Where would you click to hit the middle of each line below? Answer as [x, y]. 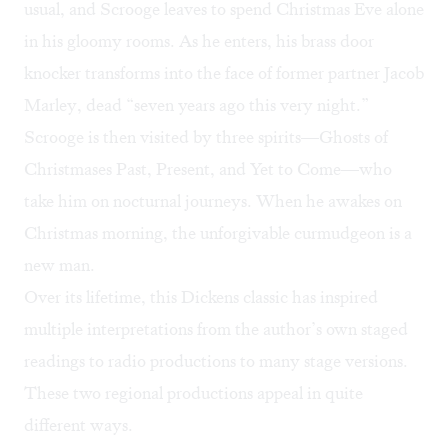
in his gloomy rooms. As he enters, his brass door [199, 41]
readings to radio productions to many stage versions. [216, 361]
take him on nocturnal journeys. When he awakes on [213, 201]
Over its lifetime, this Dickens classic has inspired [201, 297]
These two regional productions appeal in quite [193, 393]
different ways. [78, 425]
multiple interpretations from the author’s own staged [216, 329]
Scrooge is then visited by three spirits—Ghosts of [206, 137]
